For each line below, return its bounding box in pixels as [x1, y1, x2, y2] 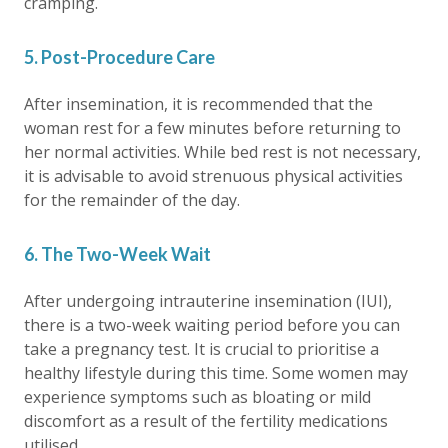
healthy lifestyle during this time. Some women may [24, 362, 408, 384]
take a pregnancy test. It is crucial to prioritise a [24, 338, 379, 360]
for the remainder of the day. [24, 189, 240, 211]
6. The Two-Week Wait [24, 243, 211, 265]
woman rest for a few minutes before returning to [24, 117, 401, 139]
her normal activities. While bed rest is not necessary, [24, 141, 421, 163]
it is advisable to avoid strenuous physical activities [24, 165, 403, 187]
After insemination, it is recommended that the [24, 93, 373, 115]
